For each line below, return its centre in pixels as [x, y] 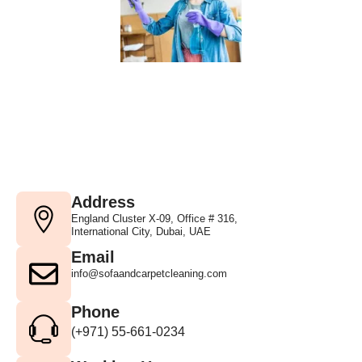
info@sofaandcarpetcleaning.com [149, 273]
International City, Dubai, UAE [141, 231]
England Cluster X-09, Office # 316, [154, 218]
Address [103, 202]
